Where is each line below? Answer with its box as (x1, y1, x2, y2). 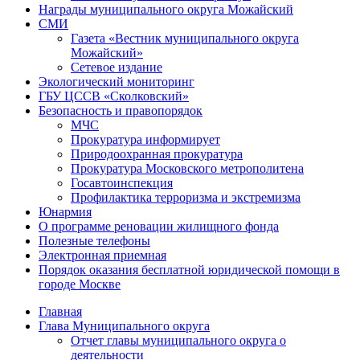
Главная (39, 304, 82, 318)
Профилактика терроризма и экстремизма (71, 190, 301, 204)
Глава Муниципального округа (39, 318, 210, 333)
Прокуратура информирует (71, 132, 220, 146)
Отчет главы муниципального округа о (71, 333, 286, 347)
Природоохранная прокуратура (71, 146, 243, 161)
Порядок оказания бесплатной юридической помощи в (39, 262, 340, 276)
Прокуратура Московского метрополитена (71, 161, 304, 175)
